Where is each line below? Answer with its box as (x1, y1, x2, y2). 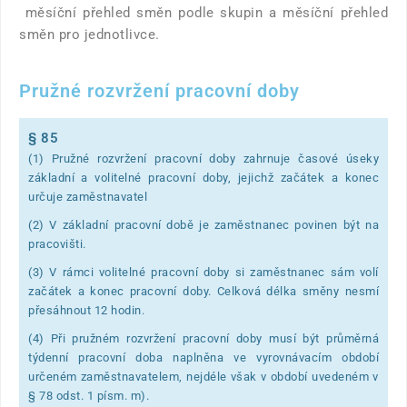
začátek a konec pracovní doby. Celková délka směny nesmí (28, 284, 379, 299)
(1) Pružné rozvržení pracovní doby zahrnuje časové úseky (28, 152, 379, 166)
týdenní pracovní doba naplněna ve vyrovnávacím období (28, 351, 379, 365)
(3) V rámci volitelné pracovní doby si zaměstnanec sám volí (28, 265, 379, 280)
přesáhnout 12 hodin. (28, 303, 144, 318)
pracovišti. (28, 237, 86, 252)
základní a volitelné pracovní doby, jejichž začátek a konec (28, 171, 379, 185)
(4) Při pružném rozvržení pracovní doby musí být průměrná (28, 332, 379, 346)
